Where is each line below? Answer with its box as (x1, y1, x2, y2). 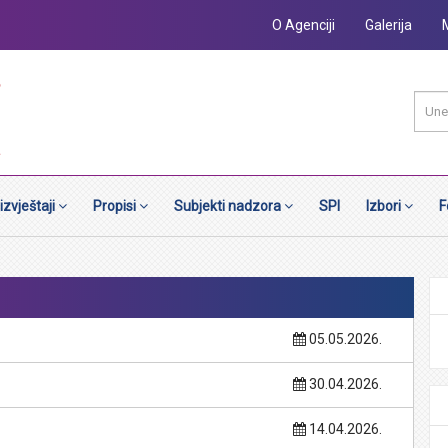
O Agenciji (272, 16, 335, 33)
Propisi (93, 198, 139, 214)
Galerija (365, 16, 412, 33)
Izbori (366, 198, 404, 214)
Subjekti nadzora (174, 198, 284, 214)
